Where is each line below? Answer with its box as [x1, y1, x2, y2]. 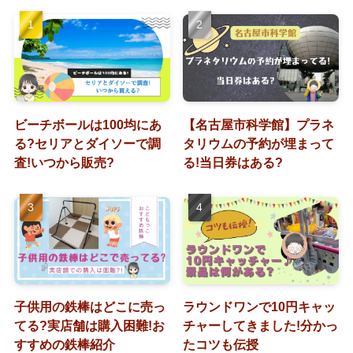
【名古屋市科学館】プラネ [183, 117, 335, 132]
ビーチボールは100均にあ [13, 117, 162, 132]
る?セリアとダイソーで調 [13, 136, 161, 150]
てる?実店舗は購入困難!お [13, 318, 165, 333]
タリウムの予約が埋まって [183, 136, 335, 150]
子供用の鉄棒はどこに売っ [13, 299, 165, 314]
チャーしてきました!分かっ [183, 318, 339, 333]
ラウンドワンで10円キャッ [183, 299, 336, 314]
